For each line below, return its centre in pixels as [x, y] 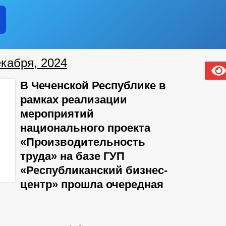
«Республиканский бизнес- [94, 170]
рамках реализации [74, 100]
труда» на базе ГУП [72, 156]
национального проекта [85, 128]
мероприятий [57, 114]
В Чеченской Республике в [93, 86]
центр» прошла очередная [92, 184]
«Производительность [83, 142]
